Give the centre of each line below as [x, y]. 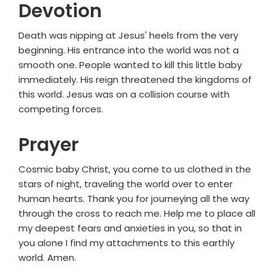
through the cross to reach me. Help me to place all [137, 214]
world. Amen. [47, 258]
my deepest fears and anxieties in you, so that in [130, 228]
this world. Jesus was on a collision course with [124, 95]
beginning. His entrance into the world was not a [129, 50]
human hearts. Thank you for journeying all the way [134, 199]
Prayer [48, 145]
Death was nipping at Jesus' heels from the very [128, 36]
